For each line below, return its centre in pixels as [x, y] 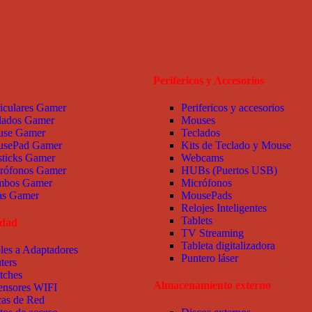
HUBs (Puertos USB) [231, 170]
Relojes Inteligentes [224, 208]
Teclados [201, 132]
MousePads [206, 195]
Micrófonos [206, 182]
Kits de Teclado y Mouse [236, 145]
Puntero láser [210, 258]
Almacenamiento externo [212, 286]
